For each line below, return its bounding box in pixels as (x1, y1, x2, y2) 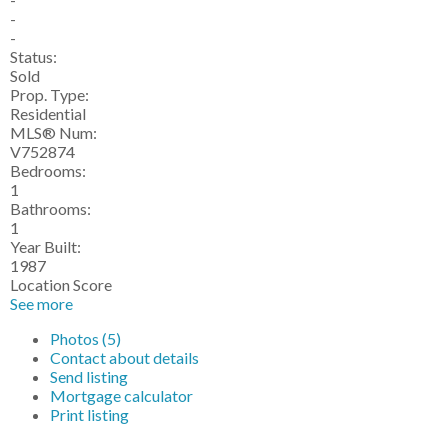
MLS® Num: (10, 123, 97, 142)
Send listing (50, 367, 128, 386)
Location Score (10, 275, 112, 294)
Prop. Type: (10, 85, 89, 104)
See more (10, 294, 73, 313)
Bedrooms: (10, 161, 86, 180)
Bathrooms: (10, 199, 91, 218)
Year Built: (10, 237, 81, 256)
